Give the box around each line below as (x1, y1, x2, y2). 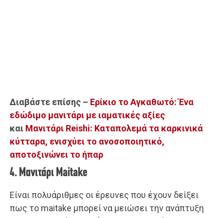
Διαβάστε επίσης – (10, 96, 90, 107)
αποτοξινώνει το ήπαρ (10, 149, 103, 160)
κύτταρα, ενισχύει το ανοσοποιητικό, (10, 136, 164, 146)
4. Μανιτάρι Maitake (10, 166, 88, 180)
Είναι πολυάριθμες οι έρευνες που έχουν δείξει (10, 189, 199, 200)
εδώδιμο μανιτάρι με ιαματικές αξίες (10, 109, 165, 120)
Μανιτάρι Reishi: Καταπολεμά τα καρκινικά (25, 123, 203, 133)
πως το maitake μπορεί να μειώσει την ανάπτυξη (10, 202, 204, 213)
